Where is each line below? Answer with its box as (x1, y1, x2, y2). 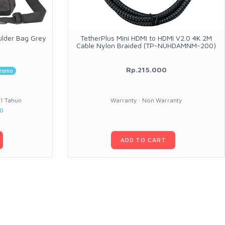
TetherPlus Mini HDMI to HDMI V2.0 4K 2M (80, 34, 212, 43)
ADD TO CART (121, 136, 166, 144)
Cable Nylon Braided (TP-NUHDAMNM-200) (76, 41, 216, 50)
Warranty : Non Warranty (110, 97, 182, 104)
